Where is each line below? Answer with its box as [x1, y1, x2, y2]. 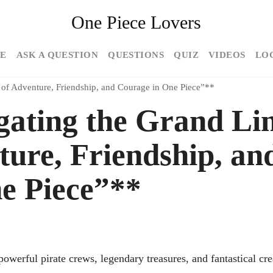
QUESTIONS [108, 49, 165, 60]
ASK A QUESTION [16, 49, 99, 60]
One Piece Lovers [71, 12, 202, 32]
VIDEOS [208, 49, 246, 60]
